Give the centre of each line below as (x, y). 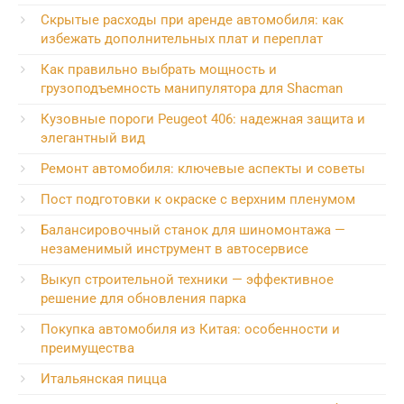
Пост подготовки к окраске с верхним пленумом (198, 199)
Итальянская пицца (104, 378)
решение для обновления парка (143, 298)
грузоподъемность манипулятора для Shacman (192, 88)
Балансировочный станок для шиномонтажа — (193, 230)
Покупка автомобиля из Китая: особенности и (190, 329)
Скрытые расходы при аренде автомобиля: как (192, 19)
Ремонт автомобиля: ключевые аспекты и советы (203, 168)
